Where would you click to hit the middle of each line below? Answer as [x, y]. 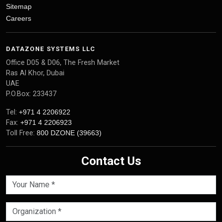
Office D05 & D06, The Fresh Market [63, 63]
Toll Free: [21, 133]
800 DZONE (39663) [69, 133]
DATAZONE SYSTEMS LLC [51, 49]
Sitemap [19, 6]
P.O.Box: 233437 [31, 94]
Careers [19, 18]
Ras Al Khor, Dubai [35, 73]
